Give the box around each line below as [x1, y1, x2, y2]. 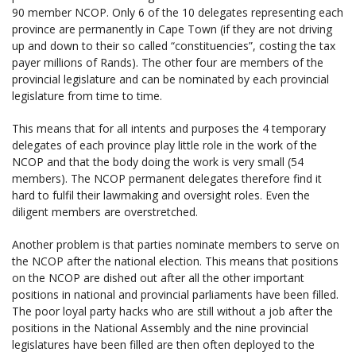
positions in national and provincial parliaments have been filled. [12, 286, 339, 302]
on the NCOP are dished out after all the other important [12, 269, 304, 285]
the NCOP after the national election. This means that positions [12, 253, 339, 269]
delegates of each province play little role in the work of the [12, 137, 317, 153]
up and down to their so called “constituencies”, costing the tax [12, 37, 335, 53]
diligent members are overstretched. [12, 203, 198, 219]
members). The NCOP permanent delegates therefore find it [12, 170, 322, 186]
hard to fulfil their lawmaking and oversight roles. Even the [12, 187, 310, 203]
